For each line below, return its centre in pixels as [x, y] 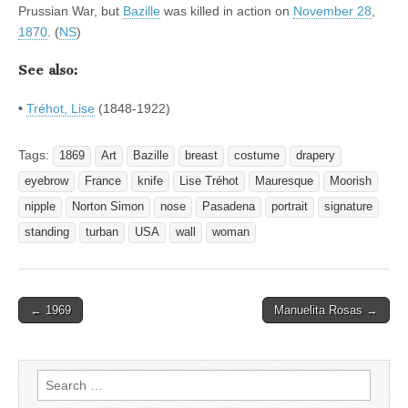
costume [257, 155]
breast [201, 155]
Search [57, 378]
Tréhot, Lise [61, 108]
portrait [290, 206]
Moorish [351, 181]
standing [47, 232]
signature [348, 206]
